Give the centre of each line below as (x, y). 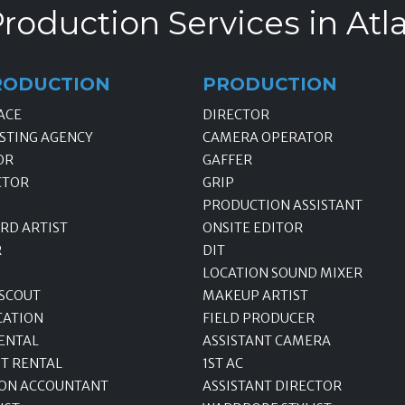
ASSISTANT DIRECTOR (272, 386)
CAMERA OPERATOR (268, 138)
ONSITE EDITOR (253, 228)
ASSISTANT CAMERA (267, 341)
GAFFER (227, 160)
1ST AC (223, 364)
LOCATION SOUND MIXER (283, 273)
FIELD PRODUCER (259, 319)
